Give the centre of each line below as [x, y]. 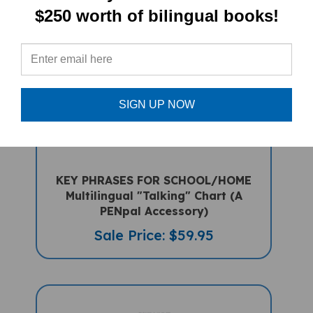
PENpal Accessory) [154, 195]
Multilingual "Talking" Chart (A [154, 180]
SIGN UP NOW [156, 104]
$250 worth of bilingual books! [156, 15]
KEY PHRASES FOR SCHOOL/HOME [154, 165]
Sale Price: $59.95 [154, 219]
